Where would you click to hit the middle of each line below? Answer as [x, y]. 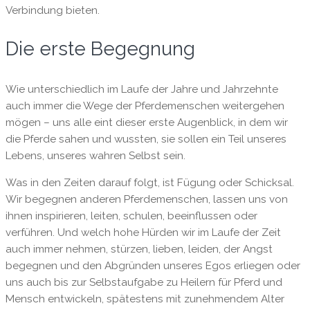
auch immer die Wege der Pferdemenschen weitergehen [145, 106]
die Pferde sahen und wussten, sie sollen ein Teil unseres [146, 139]
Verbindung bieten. [52, 11]
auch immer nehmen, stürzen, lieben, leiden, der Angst [139, 249]
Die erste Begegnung [100, 49]
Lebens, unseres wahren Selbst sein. [95, 155]
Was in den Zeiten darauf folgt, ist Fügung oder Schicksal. [149, 183]
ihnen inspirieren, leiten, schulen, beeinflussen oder [131, 216]
